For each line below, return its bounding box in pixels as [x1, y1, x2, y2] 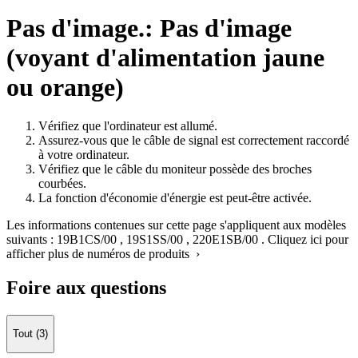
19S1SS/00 [126, 233, 183, 247]
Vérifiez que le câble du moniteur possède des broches [38, 162, 312, 177]
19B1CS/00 [57, 233, 117, 247]
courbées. [38, 177, 86, 191]
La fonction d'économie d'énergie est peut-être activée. [38, 191, 312, 205]
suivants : [6, 233, 54, 247]
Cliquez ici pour [268, 233, 348, 247]
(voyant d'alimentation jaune [6, 42, 324, 72]
